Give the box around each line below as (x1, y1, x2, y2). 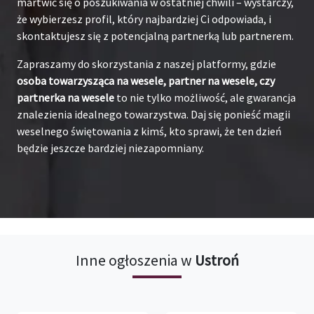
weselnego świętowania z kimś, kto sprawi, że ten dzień (17, 123, 282, 138)
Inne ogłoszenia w (75, 250, 195, 270)
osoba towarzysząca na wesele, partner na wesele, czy (17, 73, 275, 88)
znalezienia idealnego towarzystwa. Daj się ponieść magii (17, 107, 290, 121)
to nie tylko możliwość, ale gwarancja (114, 90, 296, 104)
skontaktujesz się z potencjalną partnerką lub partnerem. (17, 28, 294, 43)
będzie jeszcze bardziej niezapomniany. (17, 140, 204, 155)
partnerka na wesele (17, 90, 114, 104)
